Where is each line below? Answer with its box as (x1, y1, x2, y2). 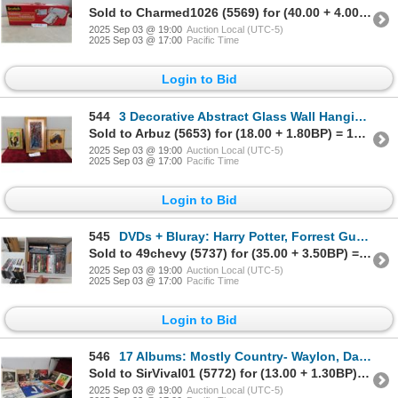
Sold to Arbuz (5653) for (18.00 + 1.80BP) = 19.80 (354, 125, 366, 140)
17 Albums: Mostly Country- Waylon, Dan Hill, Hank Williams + (119, 349, 359, 364)
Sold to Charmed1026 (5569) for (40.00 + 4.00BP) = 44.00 (359, 5, 371, 20)
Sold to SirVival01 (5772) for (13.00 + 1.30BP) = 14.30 (357, 366, 370, 381)
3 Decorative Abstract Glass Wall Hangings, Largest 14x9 (119, 108, 354, 123)
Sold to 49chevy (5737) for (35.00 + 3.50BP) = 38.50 (359, 246, 371, 261)
